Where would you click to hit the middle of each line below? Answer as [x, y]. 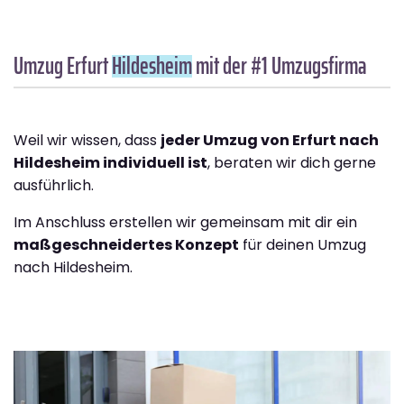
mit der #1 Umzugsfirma [280, 66]
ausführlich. [54, 186]
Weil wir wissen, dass [87, 141]
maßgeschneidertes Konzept [126, 245]
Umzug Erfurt [63, 66]
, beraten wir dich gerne [292, 163]
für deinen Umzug [303, 245]
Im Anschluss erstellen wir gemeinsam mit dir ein [185, 223]
